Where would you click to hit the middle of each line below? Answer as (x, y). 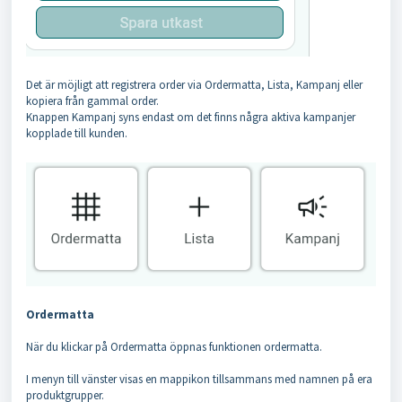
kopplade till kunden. (77, 134)
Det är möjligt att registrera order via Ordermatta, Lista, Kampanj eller (194, 85)
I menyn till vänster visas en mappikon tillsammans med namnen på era (199, 380)
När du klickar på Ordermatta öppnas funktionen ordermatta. (174, 347)
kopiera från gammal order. (94, 101)
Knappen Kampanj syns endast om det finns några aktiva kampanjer (191, 118)
